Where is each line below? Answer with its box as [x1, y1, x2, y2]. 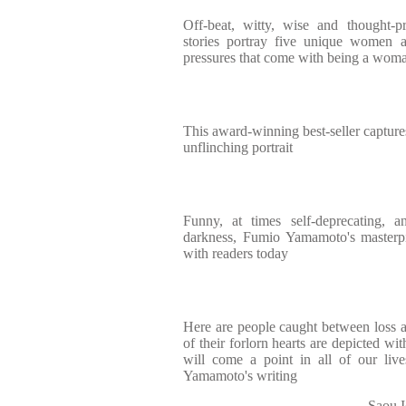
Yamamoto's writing [183, 368, 297, 383]
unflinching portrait [183, 140, 293, 155]
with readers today [183, 246, 288, 261]
